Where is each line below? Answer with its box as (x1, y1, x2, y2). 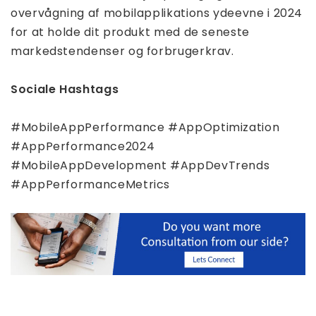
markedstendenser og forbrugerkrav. (11, 43, 234, 60)
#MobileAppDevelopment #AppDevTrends (11, 157, 270, 174)
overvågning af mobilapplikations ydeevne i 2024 (11, 5, 303, 22)
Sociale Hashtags (11, 81, 119, 98)
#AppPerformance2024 (11, 138, 155, 155)
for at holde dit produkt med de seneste (11, 24, 250, 41)
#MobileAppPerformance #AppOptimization (11, 119, 280, 136)
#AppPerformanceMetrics (11, 176, 171, 193)
